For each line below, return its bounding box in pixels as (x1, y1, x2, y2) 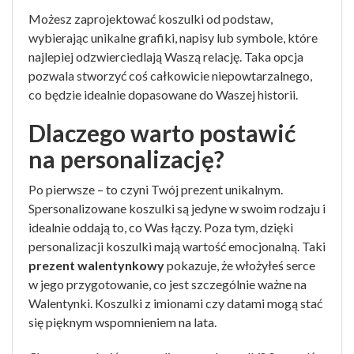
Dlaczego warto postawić (28, 119, 296, 147)
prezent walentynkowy (28, 258, 164, 273)
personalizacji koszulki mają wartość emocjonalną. (28, 239, 299, 254)
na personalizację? (28, 145, 224, 173)
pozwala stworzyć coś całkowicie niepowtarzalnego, (28, 68, 312, 83)
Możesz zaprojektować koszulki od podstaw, (28, 11, 273, 26)
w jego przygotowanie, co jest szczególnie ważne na (28, 277, 307, 292)
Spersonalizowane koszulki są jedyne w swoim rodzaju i (28, 201, 326, 216)
